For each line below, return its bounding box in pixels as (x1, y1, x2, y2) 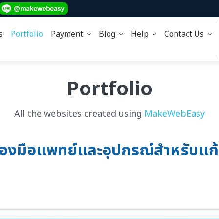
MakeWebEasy (144, 108, 205, 121)
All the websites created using (14, 108, 144, 121)
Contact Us (164, 28, 208, 40)
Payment (50, 28, 87, 40)
